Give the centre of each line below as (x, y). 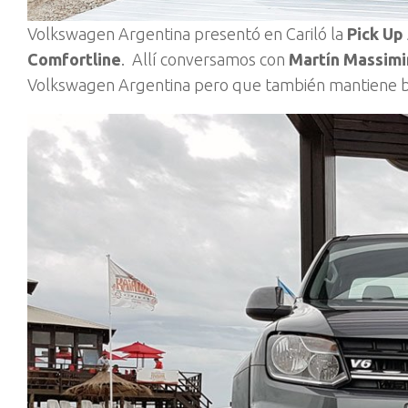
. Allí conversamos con (205, 59)
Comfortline (74, 59)
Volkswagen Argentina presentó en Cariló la (187, 33)
